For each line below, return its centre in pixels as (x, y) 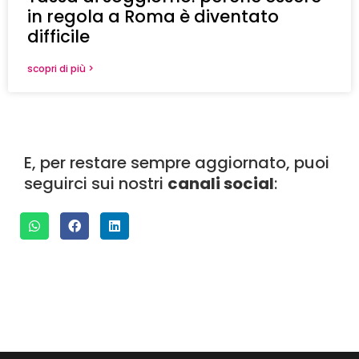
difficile (58, 36)
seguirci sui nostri (96, 183)
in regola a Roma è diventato (153, 16)
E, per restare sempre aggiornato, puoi (177, 162)
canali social (221, 183)
